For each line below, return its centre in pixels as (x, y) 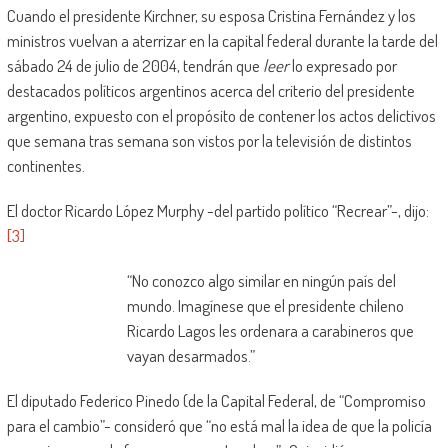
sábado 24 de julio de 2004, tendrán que (134, 66)
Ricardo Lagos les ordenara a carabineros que (270, 331)
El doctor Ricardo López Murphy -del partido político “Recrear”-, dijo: (219, 211)
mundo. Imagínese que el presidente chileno (265, 306)
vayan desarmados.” (190, 356)
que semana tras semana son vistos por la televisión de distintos (209, 141)
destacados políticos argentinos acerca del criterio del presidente (210, 91)
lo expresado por (344, 66)
